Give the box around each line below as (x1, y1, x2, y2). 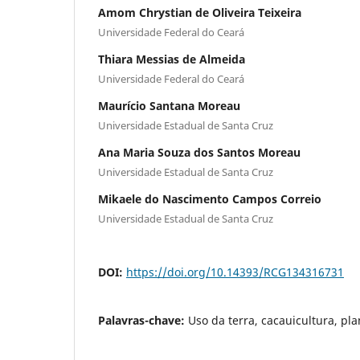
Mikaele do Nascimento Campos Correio (98, 190, 321, 207)
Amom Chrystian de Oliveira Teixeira (98, 4, 301, 20)
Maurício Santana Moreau (98, 97, 240, 113)
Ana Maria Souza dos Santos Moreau (98, 144, 301, 160)
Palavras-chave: (98, 312, 188, 328)
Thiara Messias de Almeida (98, 51, 245, 67)
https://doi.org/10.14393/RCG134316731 (126, 264, 344, 280)
